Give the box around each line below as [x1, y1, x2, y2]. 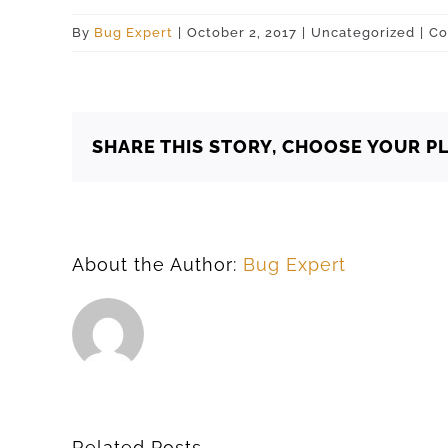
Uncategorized [311, 25, 415, 40]
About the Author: [72, 254, 243, 275]
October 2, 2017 [187, 25, 297, 40]
